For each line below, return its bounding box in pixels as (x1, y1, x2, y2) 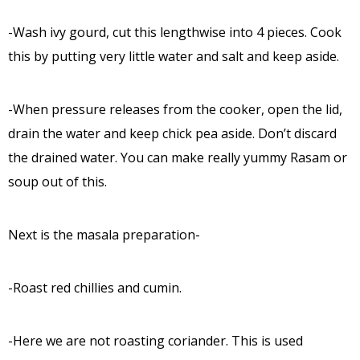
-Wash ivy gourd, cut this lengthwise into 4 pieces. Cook (8, 22, 342, 41)
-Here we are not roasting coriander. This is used (8, 331, 303, 350)
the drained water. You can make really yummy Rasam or (8, 148, 347, 166)
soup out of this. (8, 172, 107, 190)
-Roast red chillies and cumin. (8, 278, 182, 297)
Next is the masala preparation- (8, 225, 200, 243)
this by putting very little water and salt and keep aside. (8, 47, 339, 65)
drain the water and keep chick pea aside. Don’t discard (8, 124, 337, 142)
